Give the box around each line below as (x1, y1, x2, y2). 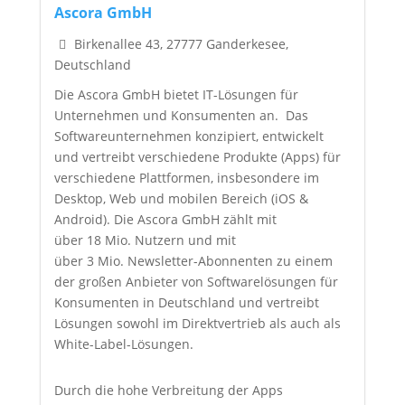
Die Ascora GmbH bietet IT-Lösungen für (53, 85, 298, 103)
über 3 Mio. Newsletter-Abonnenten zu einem (53, 251, 333, 269)
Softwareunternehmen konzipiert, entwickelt (53, 127, 324, 145)
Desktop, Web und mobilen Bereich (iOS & (53, 189, 308, 207)
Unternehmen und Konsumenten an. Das (53, 106, 308, 124)
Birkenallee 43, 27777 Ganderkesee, (70, 34, 288, 52)
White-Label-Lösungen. (53, 334, 193, 353)
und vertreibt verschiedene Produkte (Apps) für (53, 147, 341, 165)
